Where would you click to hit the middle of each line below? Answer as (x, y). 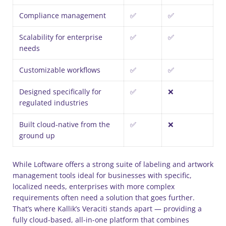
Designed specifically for (60, 92)
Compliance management (63, 15)
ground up (37, 135)
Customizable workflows (60, 70)
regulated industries (54, 103)
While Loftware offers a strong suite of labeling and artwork (113, 164)
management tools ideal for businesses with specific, (102, 175)
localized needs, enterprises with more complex (94, 186)
